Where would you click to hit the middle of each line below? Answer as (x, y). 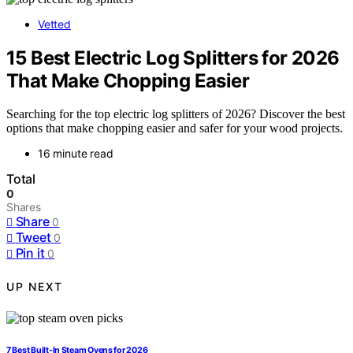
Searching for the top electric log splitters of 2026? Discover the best (176, 114)
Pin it (30, 253)
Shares (24, 207)
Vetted (54, 24)
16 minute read (76, 154)
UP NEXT (35, 286)
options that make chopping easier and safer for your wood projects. (175, 128)
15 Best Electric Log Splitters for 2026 (173, 58)
